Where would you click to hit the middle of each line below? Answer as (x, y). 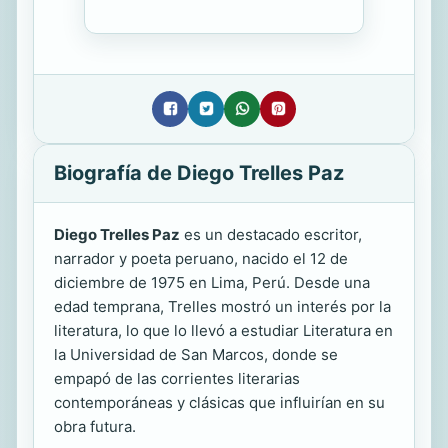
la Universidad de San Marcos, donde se (196, 354)
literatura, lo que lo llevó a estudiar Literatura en (223, 330)
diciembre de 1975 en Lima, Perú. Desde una (212, 282)
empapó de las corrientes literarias (177, 378)
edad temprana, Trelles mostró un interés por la (222, 306)
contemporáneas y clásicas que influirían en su (219, 402)
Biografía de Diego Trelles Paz (199, 172)
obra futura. (95, 426)
